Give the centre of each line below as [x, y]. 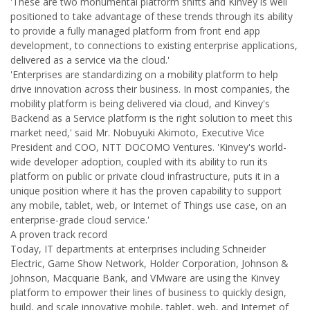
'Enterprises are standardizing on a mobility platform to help [144, 74]
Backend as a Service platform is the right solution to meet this [152, 118]
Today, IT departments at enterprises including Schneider [138, 249]
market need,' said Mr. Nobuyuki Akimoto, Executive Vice [137, 133]
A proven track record [59, 234]
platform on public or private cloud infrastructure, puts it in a [145, 176]
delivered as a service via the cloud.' [90, 60]
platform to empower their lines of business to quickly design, [148, 292]
